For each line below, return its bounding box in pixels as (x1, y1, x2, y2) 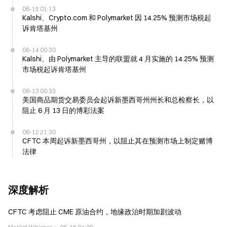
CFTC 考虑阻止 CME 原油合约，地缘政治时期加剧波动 (8, 207, 181, 216)
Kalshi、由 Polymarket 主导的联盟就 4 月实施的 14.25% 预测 (22, 54, 214, 63)
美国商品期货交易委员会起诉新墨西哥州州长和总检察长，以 (22, 95, 214, 104)
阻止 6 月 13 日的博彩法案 (22, 106, 104, 115)
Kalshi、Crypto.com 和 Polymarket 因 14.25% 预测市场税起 (22, 13, 211, 22)
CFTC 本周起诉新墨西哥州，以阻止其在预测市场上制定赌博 (22, 136, 213, 145)
